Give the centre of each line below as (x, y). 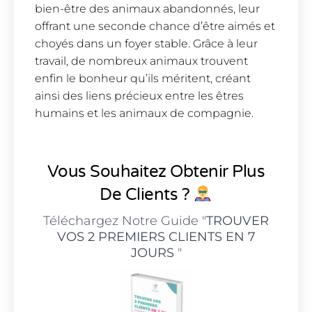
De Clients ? (147, 194)
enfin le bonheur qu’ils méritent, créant (143, 79)
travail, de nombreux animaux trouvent (141, 61)
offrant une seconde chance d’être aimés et (155, 26)
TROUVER (237, 220)
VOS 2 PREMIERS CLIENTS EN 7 (156, 236)
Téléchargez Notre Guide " (125, 220)
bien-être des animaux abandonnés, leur (147, 9)
